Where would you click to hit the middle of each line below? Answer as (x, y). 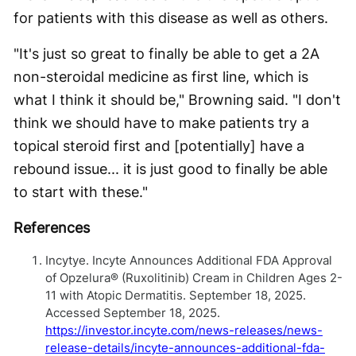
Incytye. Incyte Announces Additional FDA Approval (189, 260)
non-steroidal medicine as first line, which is (161, 77)
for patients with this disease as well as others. (171, 18)
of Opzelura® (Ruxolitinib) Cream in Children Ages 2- (194, 278)
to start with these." (81, 192)
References (52, 228)
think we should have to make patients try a (161, 123)
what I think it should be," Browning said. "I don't (177, 100)
